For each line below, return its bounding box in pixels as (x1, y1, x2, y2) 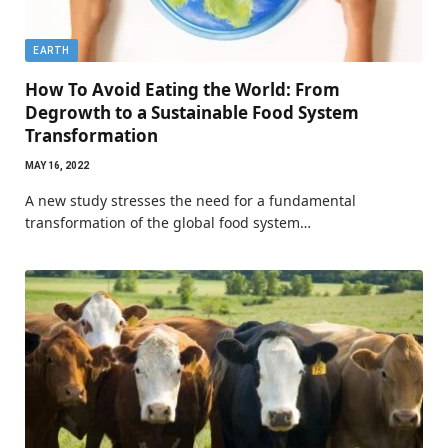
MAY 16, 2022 (25, 160, 89, 172)
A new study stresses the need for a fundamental (25, 191, 356, 211)
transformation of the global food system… (25, 213, 311, 233)
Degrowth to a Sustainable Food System (25, 101, 359, 125)
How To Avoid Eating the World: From (25, 78, 340, 102)
